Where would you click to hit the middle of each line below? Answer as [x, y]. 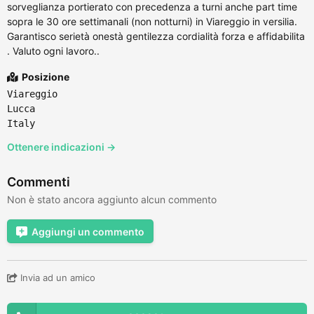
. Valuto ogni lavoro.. [53, 50]
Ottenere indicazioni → [61, 146]
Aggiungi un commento [88, 231]
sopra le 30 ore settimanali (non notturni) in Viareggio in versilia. [152, 21]
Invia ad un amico [56, 277]
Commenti [39, 182]
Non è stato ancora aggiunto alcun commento [112, 199]
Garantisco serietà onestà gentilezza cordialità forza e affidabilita [156, 36]
